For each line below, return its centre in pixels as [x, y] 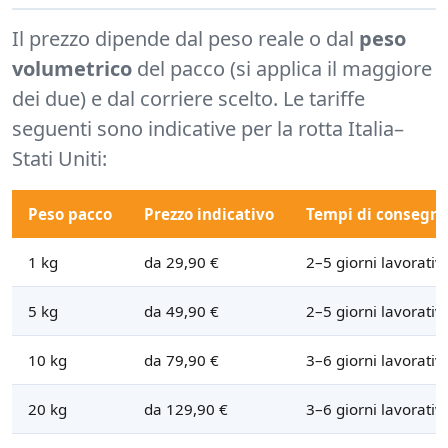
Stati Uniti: [59, 159]
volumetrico [72, 69]
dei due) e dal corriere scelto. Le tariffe [188, 99]
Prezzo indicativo [209, 214]
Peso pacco [70, 214]
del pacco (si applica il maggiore [282, 69]
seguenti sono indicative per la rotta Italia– [208, 129]
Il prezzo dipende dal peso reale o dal [185, 39]
